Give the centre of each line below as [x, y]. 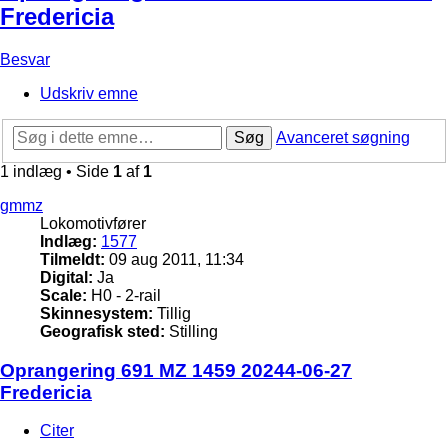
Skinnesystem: [96, 313]
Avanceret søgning [343, 137]
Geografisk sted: [102, 331]
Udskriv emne [89, 94]
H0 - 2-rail [124, 295]
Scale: [63, 295]
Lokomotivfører [93, 223]
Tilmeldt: [72, 259]
